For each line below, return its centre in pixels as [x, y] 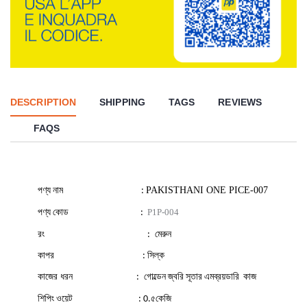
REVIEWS [240, 102]
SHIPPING [122, 102]
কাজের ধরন [55, 276]
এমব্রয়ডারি [222, 276]
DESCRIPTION [44, 102]
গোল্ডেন [153, 276]
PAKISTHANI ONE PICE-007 [207, 190]
